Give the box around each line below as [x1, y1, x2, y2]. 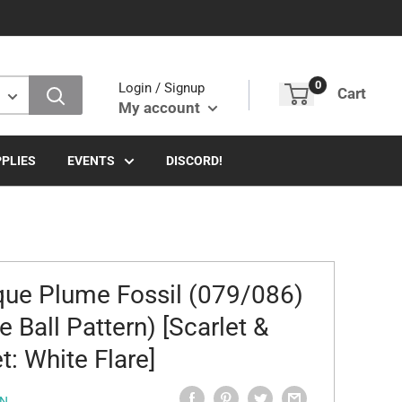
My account [118, 98, 204, 117]
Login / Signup [118, 79, 205, 96]
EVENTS [67, 153, 115, 168]
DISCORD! [166, 153, 223, 168]
